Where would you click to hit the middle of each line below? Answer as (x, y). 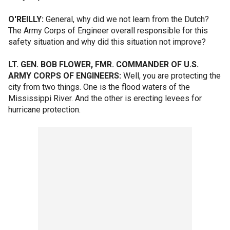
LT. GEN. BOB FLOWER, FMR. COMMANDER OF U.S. (103, 64)
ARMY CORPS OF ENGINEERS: (65, 76)
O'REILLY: (26, 19)
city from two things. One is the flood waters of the (99, 87)
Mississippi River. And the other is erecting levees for (105, 98)
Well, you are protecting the (171, 76)
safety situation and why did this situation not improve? (107, 42)
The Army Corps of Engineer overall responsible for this (108, 31)
